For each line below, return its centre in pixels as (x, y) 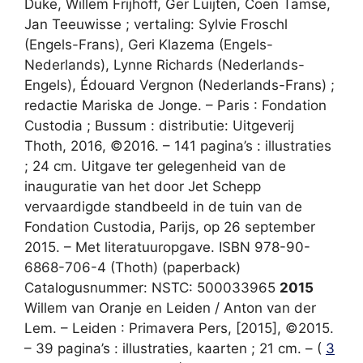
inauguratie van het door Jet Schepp (143, 186)
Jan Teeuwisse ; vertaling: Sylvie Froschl (156, 24)
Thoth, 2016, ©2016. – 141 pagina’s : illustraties (178, 145)
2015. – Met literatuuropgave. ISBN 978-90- (167, 247)
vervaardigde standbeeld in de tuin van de (163, 206)
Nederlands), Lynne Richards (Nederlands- (164, 64)
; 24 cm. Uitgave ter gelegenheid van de (155, 166)
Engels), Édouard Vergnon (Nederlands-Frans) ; (179, 85)
